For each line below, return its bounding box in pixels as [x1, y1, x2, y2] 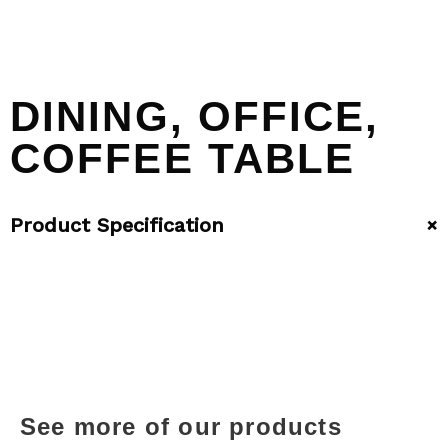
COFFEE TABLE [10, 135, 356, 182]
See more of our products [20, 413, 342, 440]
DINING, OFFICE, [10, 93, 380, 140]
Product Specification [10, 213, 224, 237]
